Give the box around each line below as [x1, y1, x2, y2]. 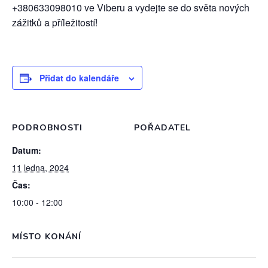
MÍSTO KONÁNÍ [12, 231, 81, 242]
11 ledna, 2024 [12, 162, 69, 173]
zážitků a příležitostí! [12, 16, 98, 29]
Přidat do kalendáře [39, 72, 119, 84]
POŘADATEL [134, 122, 191, 133]
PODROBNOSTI [12, 122, 83, 133]
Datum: [12, 144, 41, 156]
